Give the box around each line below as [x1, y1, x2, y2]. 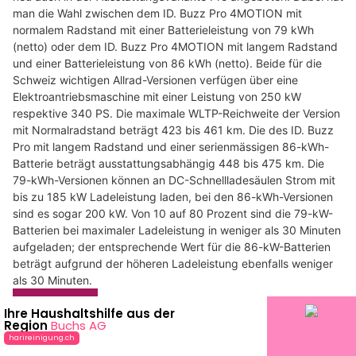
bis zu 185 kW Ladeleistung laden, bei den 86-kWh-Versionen [13, 189, 333, 203]
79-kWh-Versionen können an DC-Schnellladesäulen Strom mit [13, 172, 335, 187]
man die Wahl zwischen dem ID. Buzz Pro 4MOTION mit [13, 6, 302, 20]
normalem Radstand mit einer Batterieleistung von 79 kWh [13, 22, 314, 37]
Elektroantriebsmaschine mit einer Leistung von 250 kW [13, 89, 301, 103]
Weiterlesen [25, 300, 85, 315]
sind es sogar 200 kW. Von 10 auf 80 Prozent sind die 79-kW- [13, 206, 333, 220]
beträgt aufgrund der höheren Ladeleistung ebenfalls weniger [13, 256, 333, 270]
